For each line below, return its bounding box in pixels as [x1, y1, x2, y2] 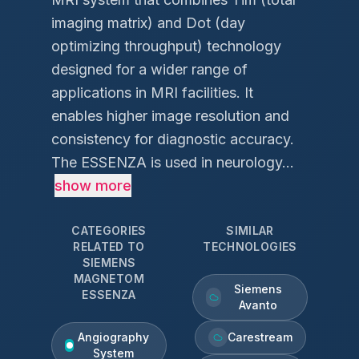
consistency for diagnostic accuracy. [51, 131, 294, 147]
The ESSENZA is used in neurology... [51, 154, 294, 171]
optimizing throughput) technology [51, 38, 281, 54]
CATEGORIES [71, 224, 147, 237]
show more [54, 177, 131, 194]
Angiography [78, 330, 149, 344]
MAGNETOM [74, 272, 144, 285]
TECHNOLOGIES [203, 240, 297, 253]
